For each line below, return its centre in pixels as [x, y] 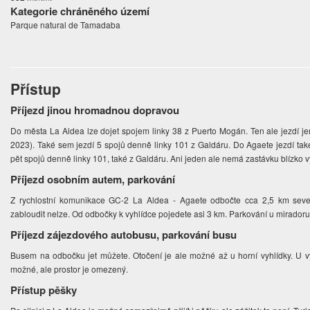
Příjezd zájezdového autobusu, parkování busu [124, 235]
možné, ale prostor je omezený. [71, 269]
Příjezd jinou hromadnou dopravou [95, 110]
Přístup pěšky [44, 290]
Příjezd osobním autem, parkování [93, 180]
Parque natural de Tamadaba [66, 25]
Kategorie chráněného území [80, 11]
